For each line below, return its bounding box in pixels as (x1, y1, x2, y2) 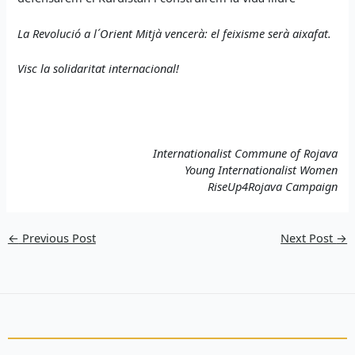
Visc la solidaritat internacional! (17, 59, 180, 76)
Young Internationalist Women (184, 162, 338, 178)
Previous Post (18, 230, 96, 246)
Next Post (281, 230, 337, 246)
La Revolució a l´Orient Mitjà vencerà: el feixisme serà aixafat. (17, 25, 332, 41)
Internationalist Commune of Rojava (152, 145, 338, 162)
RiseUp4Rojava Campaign (207, 178, 338, 195)
